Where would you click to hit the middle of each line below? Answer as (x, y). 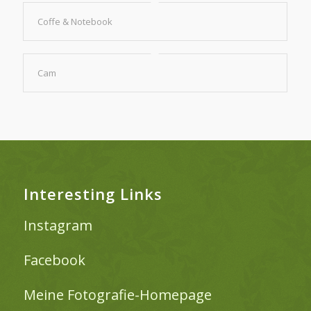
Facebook (54, 260)
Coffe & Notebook (75, 22)
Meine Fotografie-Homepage (117, 294)
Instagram (58, 225)
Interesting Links (93, 193)
